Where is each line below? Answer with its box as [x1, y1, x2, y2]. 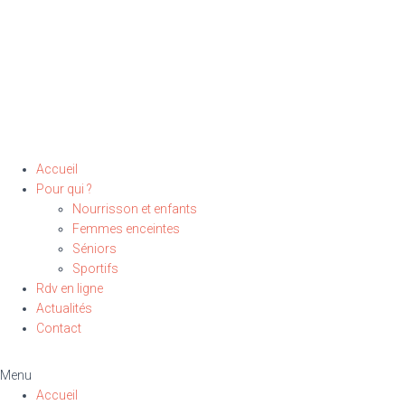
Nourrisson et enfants [72, 202, 197, 216]
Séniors [72, 241, 117, 256]
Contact [36, 321, 81, 335]
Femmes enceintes [72, 221, 180, 236]
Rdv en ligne [36, 281, 103, 296]
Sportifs [72, 261, 118, 276]
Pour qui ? [36, 182, 92, 196]
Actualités [36, 301, 92, 316]
